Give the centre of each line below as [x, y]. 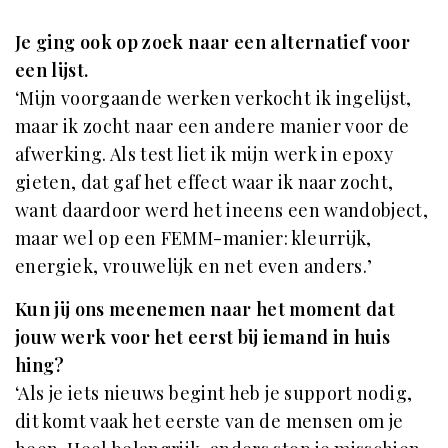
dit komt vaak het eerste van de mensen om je [209, 420]
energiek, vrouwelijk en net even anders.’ [194, 265]
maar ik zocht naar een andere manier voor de [212, 125]
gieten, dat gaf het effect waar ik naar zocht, [204, 181]
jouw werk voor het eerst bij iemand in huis [203, 336]
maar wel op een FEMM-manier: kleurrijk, [193, 237]
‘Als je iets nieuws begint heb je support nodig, [214, 392]
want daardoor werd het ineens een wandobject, [222, 209]
